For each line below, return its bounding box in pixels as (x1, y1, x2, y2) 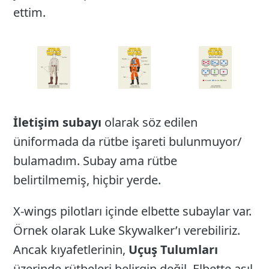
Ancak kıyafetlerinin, (13, 241, 129, 258)
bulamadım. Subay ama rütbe (13, 153, 178, 169)
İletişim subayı (13, 114, 102, 131)
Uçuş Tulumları (128, 241, 219, 258)
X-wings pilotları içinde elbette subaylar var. (13, 203, 252, 220)
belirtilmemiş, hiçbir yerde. (13, 172, 162, 189)
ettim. (13, 4, 46, 21)
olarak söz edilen (101, 114, 198, 131)
